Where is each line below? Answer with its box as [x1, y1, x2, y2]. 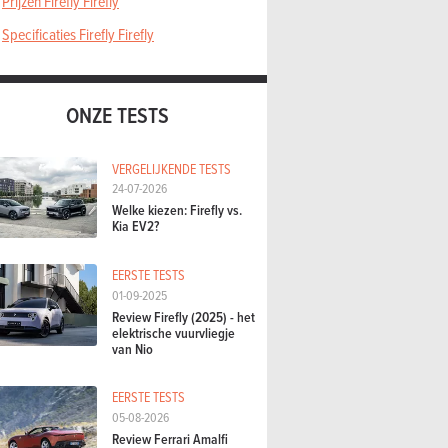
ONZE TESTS [65, 98, 169, 131]
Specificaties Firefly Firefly [2, 23, 154, 46]
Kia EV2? [112, 216, 159, 237]
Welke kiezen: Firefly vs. [112, 200, 242, 221]
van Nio [112, 339, 153, 360]
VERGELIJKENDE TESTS [112, 158, 231, 178]
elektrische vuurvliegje [112, 323, 235, 344]
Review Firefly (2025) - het [112, 307, 255, 328]
